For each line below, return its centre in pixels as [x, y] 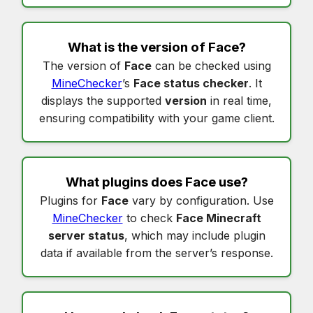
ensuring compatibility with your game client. [156, 118]
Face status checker [191, 83]
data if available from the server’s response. [156, 253]
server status [86, 236]
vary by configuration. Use [201, 201]
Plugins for [70, 201]
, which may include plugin [195, 236]
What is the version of [138, 48]
